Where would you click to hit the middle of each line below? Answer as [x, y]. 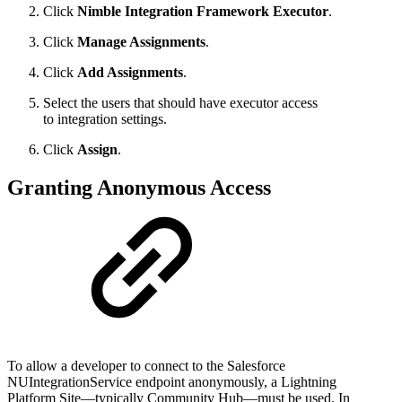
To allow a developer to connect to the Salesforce [146, 365]
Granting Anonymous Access [139, 188]
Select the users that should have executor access [180, 103]
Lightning [309, 381]
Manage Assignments [141, 42]
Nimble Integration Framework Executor [203, 12]
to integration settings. [105, 119]
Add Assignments [130, 73]
